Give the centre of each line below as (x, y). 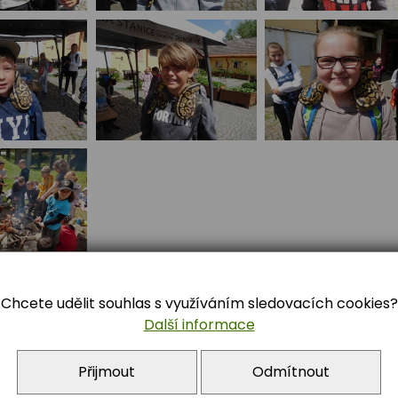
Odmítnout (291, 372)
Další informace (199, 325)
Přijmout (107, 372)
